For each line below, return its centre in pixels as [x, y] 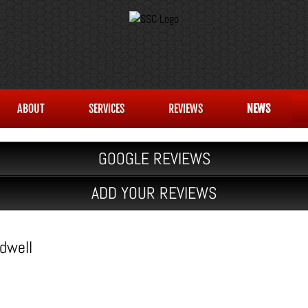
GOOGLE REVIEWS [154, 158]
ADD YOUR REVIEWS [154, 193]
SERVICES [107, 109]
